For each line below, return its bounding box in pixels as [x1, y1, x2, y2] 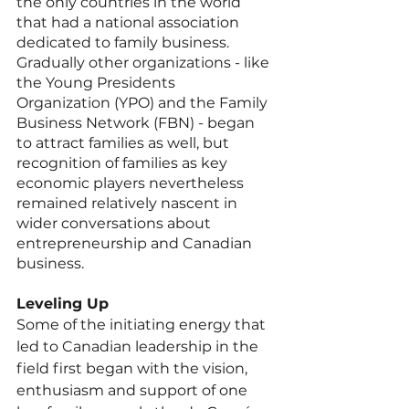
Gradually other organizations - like [16, 53, 273, 71]
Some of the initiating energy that [16, 315, 269, 333]
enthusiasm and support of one [16, 381, 251, 399]
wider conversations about [16, 214, 215, 232]
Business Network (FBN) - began [16, 113, 258, 131]
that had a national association [16, 13, 243, 31]
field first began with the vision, [16, 359, 251, 377]
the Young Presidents [16, 73, 179, 91]
